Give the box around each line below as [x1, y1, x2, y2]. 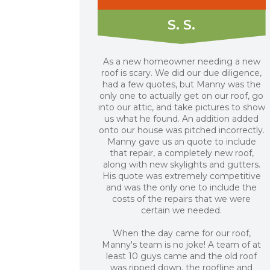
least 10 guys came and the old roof [106, 251, 257, 262]
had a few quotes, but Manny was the [102, 79, 261, 90]
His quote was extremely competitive [102, 171, 261, 181]
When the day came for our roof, [112, 228, 251, 239]
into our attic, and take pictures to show [98, 102, 265, 113]
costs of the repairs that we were [112, 193, 251, 204]
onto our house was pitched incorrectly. [98, 125, 265, 136]
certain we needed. [141, 205, 222, 216]
